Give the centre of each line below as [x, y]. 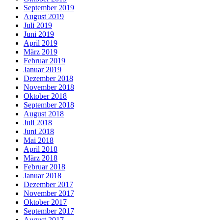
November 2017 [49, 193]
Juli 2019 [38, 26]
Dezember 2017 [48, 185]
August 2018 [44, 114]
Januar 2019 [42, 70]
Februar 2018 [44, 167]
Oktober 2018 [45, 96]
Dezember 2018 [48, 79]
